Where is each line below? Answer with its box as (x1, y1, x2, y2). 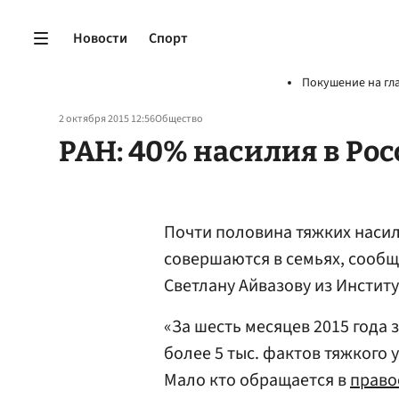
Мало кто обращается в (164, 368, 350, 393)
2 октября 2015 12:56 (59, 111, 155, 126)
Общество (155, 111, 203, 126)
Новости (73, 28, 127, 48)
